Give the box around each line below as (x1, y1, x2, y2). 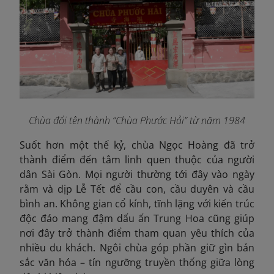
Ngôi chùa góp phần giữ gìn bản (95, 241, 255, 255)
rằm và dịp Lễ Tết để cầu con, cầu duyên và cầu (20, 182, 254, 196)
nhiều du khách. (20, 241, 96, 255)
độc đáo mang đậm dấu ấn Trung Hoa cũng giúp (20, 212, 254, 226)
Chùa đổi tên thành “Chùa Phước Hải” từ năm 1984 (29, 114, 245, 128)
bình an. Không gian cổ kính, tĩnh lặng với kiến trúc (20, 197, 254, 211)
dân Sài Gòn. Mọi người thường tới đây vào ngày (20, 168, 254, 182)
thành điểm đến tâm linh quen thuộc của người (20, 153, 254, 167)
